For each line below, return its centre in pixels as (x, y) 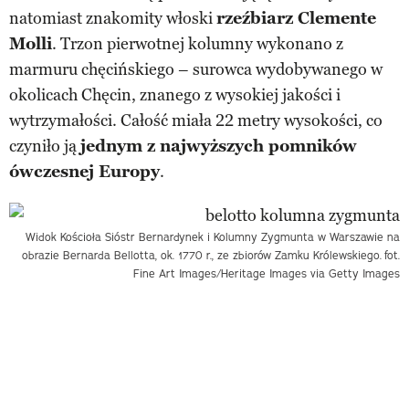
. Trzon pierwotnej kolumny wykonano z (198, 43)
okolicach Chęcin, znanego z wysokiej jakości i (175, 94)
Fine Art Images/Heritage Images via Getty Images (267, 273)
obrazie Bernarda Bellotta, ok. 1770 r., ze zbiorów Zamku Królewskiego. (203, 255)
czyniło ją (45, 146)
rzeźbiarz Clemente (296, 18)
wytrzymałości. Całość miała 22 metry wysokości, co (196, 120)
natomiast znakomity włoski (113, 18)
